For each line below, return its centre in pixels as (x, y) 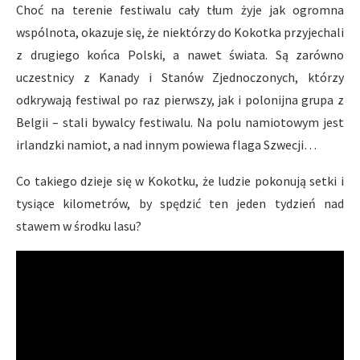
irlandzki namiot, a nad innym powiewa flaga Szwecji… (166, 144)
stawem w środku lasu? (79, 225)
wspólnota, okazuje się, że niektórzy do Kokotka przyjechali (180, 32)
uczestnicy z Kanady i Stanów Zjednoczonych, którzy (180, 77)
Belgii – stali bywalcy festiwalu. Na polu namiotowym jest (180, 122)
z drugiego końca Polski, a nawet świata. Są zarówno (180, 54)
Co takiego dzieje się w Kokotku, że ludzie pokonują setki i (180, 180)
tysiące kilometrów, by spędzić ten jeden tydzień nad (180, 203)
